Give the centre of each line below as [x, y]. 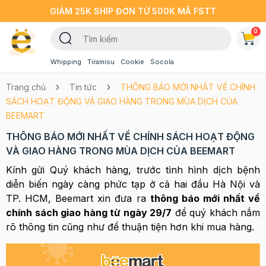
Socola [162, 62]
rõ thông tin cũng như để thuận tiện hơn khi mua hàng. [130, 227]
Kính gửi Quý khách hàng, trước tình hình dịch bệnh [133, 170]
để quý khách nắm [216, 213]
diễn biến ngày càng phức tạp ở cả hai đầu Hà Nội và [133, 184]
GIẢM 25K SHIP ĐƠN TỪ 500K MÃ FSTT [133, 11]
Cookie [132, 62]
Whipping [66, 62]
